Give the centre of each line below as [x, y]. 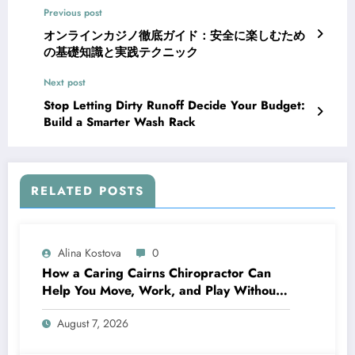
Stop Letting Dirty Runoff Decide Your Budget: [174, 105]
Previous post [73, 12]
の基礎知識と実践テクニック [121, 52]
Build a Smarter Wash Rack [120, 122]
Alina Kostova [90, 252]
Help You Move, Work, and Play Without [161, 290]
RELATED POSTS [88, 191]
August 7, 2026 [93, 323]
